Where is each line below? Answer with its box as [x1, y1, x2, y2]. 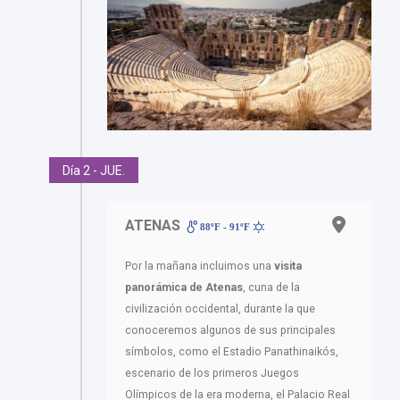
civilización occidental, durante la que [125, 303, 315, 316]
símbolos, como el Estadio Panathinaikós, [125, 346, 338, 359]
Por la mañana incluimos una [125, 260, 274, 273]
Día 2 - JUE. [62, 163, 125, 179]
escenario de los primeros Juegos [125, 367, 299, 380]
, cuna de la [243, 281, 300, 295]
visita [274, 260, 302, 273]
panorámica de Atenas [125, 281, 243, 295]
